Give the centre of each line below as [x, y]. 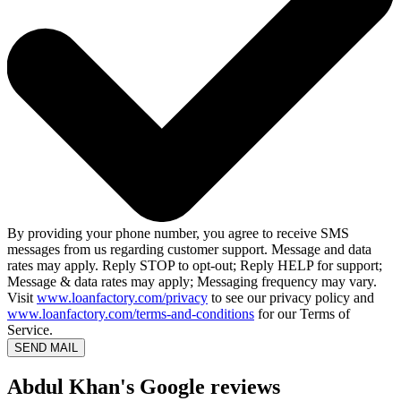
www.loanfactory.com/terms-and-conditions [131, 314]
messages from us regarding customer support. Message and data [189, 250]
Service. [30, 330]
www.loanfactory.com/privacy [122, 298]
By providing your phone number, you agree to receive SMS [178, 234]
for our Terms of [302, 314]
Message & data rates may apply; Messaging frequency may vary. [192, 282]
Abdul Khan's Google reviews [144, 387]
